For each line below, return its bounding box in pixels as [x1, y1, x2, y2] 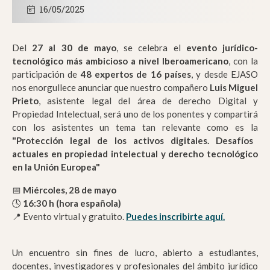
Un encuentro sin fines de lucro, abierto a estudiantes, [12, 247, 258, 259]
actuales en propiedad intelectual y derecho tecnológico [12, 148, 258, 160]
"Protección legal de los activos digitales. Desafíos [12, 135, 253, 146]
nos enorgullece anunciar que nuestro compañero [12, 82, 210, 93]
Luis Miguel [210, 82, 258, 93]
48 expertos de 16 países [80, 69, 192, 80]
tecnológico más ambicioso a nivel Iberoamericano [12, 55, 228, 67]
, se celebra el [116, 42, 186, 54]
